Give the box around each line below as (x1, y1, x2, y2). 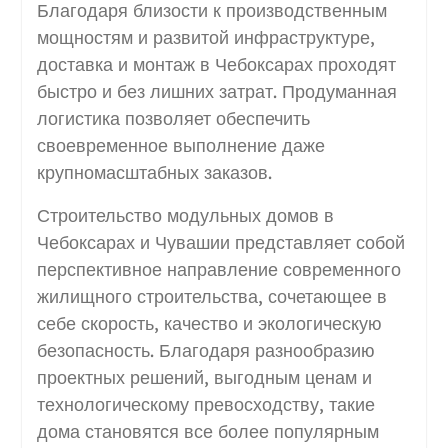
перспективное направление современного (36, 257, 401, 281)
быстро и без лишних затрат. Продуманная (36, 79, 397, 103)
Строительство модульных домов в (36, 203, 334, 227)
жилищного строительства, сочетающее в (36, 284, 387, 308)
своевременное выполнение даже (36, 133, 325, 157)
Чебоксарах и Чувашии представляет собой (36, 230, 405, 254)
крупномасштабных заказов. (36, 160, 272, 184)
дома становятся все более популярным (36, 419, 379, 443)
